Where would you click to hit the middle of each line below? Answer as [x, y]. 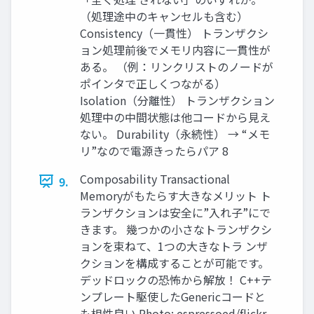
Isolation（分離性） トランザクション [177, 100]
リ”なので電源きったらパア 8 [154, 150]
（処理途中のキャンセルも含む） [164, 16]
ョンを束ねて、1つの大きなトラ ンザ [174, 246]
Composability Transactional [155, 178]
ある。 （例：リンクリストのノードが [177, 66]
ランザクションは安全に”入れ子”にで [175, 212]
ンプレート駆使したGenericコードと [173, 296]
